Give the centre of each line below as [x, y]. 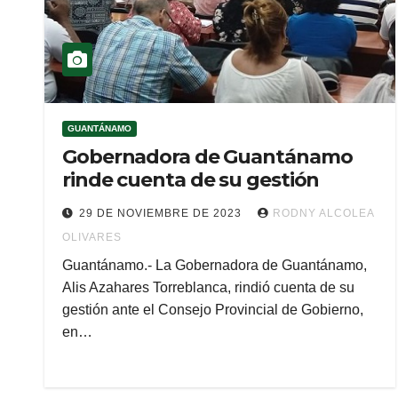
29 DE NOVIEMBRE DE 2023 [162, 213]
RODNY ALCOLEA [323, 213]
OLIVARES [92, 237]
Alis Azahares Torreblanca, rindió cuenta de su [208, 287]
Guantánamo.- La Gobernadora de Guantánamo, [215, 265]
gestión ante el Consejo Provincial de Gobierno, [213, 310]
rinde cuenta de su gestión [191, 180]
